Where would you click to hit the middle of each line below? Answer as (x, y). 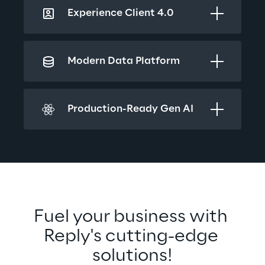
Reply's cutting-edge (132, 237)
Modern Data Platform (124, 61)
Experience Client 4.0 (121, 13)
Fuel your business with (132, 217)
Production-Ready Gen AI (130, 109)
